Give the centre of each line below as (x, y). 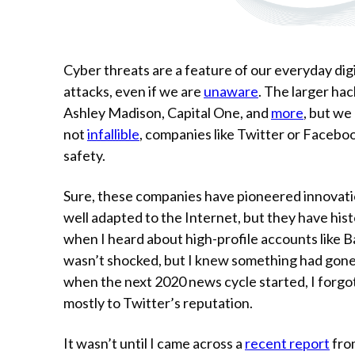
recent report (287, 344)
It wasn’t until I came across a (154, 344)
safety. (84, 156)
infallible (113, 134)
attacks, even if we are (134, 92)
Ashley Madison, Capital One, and (167, 113)
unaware (231, 92)
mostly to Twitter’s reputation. (158, 303)
